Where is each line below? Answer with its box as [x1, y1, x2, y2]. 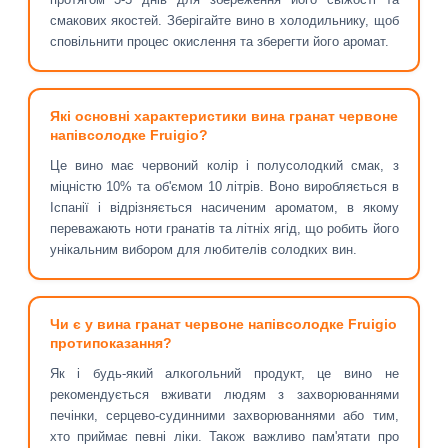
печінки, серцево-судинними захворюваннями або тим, [49, 408, 399, 424]
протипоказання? [49, 335, 172, 352]
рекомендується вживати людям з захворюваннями [49, 387, 399, 403]
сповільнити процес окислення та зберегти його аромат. [49, 34, 389, 50]
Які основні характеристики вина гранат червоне [49, 108, 398, 125]
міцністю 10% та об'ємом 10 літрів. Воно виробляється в [49, 179, 399, 195]
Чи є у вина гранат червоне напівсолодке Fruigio [49, 316, 397, 333]
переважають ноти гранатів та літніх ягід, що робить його [49, 221, 399, 237]
